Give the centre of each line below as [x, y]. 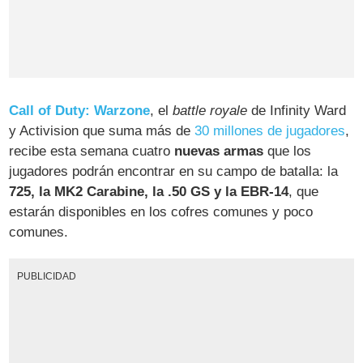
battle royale [210, 111]
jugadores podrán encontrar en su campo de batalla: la [174, 172]
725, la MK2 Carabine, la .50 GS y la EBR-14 [149, 192]
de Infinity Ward [297, 111]
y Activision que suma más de [102, 131]
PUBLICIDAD [46, 276]
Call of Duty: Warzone [80, 111]
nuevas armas [219, 152]
